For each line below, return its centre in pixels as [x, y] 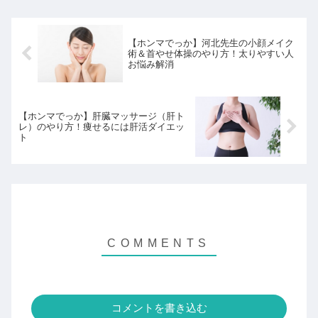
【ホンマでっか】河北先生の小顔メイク [210, 43]
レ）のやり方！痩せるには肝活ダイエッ [102, 126]
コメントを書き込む [159, 308]
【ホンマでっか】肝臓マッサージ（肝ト [102, 116]
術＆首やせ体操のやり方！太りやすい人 [210, 54]
